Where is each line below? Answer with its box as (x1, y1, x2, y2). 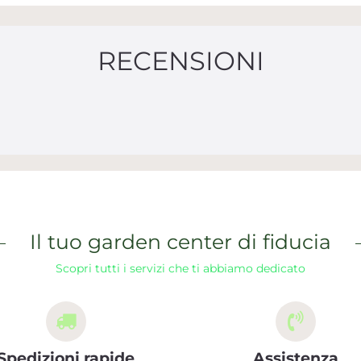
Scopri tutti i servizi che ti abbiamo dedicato (56, 260, 305, 276)
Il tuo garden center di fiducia (30, 229, 331, 254)
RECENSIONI (97, 44, 264, 77)
